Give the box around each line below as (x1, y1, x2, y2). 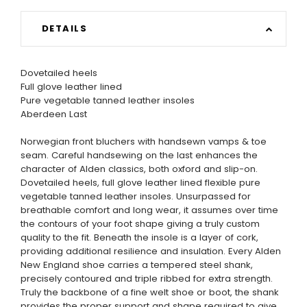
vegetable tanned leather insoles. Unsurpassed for (21, 190, 251, 204)
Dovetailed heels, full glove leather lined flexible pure (21, 176, 260, 190)
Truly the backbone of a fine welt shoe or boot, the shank (21, 286, 279, 299)
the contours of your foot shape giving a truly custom (21, 217, 260, 231)
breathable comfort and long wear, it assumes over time (21, 204, 278, 217)
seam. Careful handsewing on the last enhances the (21, 149, 258, 162)
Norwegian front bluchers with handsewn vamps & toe (21, 135, 267, 149)
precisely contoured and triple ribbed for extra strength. (21, 272, 273, 286)
